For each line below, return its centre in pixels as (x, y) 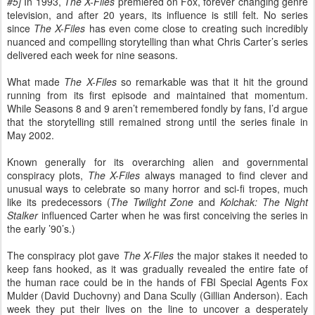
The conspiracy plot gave (65, 255)
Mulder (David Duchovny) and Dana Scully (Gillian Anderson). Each (157, 295)
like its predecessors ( (59, 202)
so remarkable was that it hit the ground (214, 82)
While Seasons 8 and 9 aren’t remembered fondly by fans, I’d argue (157, 108)
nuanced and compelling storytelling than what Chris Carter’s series (157, 41)
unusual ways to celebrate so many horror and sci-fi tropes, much (157, 188)
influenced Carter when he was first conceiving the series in (173, 215)
